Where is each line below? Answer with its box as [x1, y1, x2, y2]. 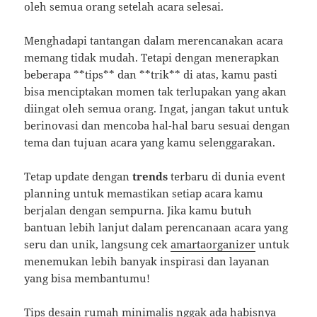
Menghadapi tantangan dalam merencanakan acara [24, 33, 284, 48]
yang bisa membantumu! [24, 271, 151, 286]
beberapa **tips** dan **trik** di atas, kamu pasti [24, 67, 278, 82]
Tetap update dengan [24, 169, 133, 184]
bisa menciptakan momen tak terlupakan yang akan [24, 84, 287, 99]
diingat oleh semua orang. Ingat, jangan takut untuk [24, 101, 289, 116]
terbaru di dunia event [168, 169, 286, 184]
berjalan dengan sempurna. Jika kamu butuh [24, 203, 253, 218]
